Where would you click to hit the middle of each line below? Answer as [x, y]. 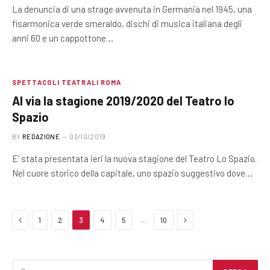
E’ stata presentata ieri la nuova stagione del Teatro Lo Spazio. [134, 159]
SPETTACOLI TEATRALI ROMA [67, 82]
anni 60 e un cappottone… [63, 38]
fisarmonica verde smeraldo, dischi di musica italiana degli [127, 24]
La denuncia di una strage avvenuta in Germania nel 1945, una [132, 9]
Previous [37, 219]
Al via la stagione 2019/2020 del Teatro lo [123, 101]
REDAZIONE [41, 137]
